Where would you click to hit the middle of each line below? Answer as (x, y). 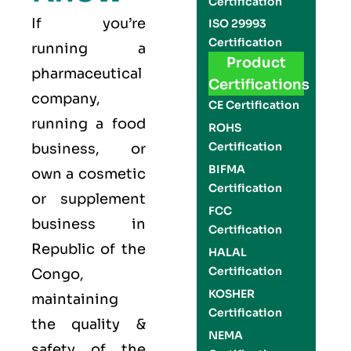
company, (66, 99)
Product (256, 63)
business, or (89, 149)
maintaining (75, 299)
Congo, (58, 274)
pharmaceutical (87, 74)
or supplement (89, 199)
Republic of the (89, 249)
